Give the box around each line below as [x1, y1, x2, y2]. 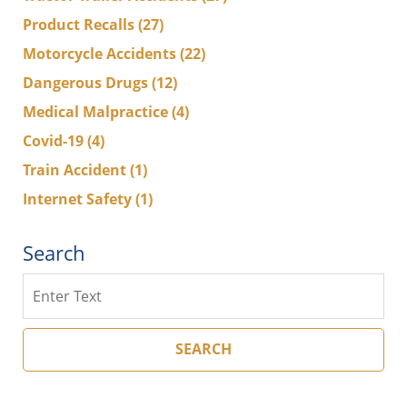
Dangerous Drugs [23, 73, 152, 94]
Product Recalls [23, 15, 138, 35]
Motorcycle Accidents [23, 44, 180, 65]
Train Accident [23, 160, 130, 181]
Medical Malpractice [23, 102, 172, 123]
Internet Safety [23, 189, 135, 210]
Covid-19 [23, 131, 87, 152]
